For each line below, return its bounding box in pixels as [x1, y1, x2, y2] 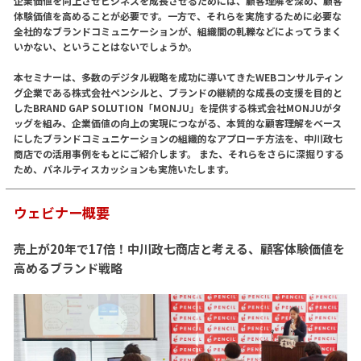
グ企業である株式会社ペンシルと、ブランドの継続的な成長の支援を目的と [13, 85, 342, 99]
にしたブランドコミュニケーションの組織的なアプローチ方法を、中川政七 [13, 131, 342, 145]
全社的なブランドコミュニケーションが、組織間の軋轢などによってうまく [13, 23, 342, 38]
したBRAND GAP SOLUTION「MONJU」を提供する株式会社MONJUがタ [13, 100, 342, 114]
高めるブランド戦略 [13, 259, 122, 276]
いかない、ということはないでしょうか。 [13, 39, 197, 53]
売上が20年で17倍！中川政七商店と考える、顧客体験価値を [13, 239, 345, 257]
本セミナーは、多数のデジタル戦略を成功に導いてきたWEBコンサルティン [13, 69, 343, 84]
